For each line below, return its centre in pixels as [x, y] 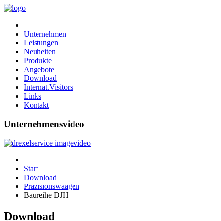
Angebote [39, 69]
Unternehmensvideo [44, 124]
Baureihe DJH [46, 195]
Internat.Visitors [48, 87]
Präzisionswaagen [52, 186]
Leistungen [41, 43]
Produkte [38, 60]
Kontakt [36, 105]
